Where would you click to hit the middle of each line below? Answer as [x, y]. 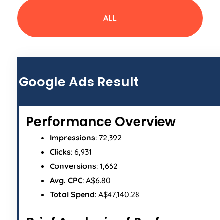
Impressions [72, 138]
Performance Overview [101, 122]
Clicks [60, 152]
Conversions [73, 166]
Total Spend [72, 195]
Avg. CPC [66, 180]
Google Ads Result [79, 82]
